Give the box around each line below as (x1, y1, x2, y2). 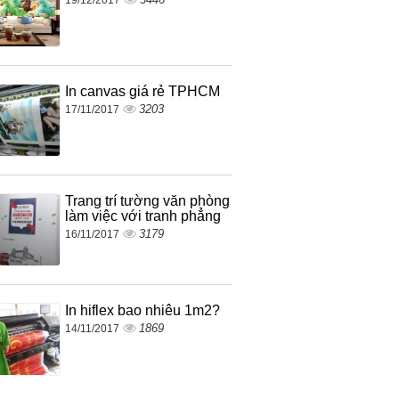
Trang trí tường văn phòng (64, 192, 230, 208)
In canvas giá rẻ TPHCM (64, 83, 220, 99)
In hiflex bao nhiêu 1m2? (64, 302, 220, 318)
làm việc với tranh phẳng (64, 208, 221, 224)
